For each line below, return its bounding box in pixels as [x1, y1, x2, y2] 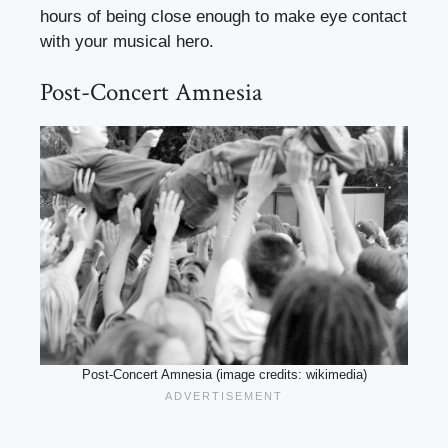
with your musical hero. [40, 31, 214, 51]
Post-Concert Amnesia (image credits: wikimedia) [81, 366, 367, 382]
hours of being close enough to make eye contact [40, 6, 407, 26]
